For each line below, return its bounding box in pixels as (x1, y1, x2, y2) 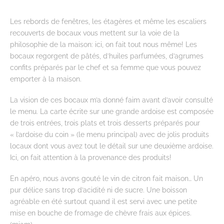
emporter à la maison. (10, 74, 81, 83)
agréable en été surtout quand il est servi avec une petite (10, 196, 197, 205)
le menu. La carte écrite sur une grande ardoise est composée (10, 106, 213, 115)
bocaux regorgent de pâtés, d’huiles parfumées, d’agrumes (10, 51, 203, 60)
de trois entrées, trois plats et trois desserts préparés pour (10, 118, 200, 127)
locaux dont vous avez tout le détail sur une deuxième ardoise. (10, 141, 213, 150)
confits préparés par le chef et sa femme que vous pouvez (10, 63, 201, 72)
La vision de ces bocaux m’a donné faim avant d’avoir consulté (10, 95, 213, 104)
